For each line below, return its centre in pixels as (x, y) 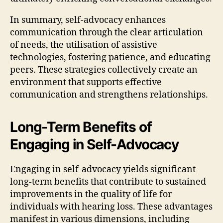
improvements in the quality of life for (91, 194)
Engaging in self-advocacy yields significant (103, 169)
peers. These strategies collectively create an (104, 70)
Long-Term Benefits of (81, 127)
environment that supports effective (86, 82)
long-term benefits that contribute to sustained (108, 182)
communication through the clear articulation (107, 32)
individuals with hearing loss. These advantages (111, 207)
